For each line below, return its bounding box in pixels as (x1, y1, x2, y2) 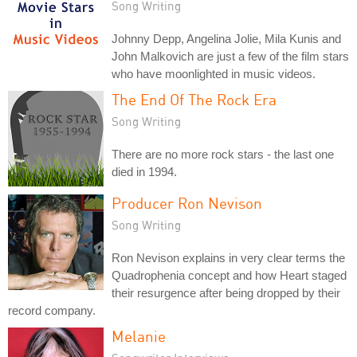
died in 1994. (112, 164, 177, 178)
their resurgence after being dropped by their (112, 285, 340, 300)
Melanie (112, 326, 166, 345)
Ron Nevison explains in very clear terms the (112, 250, 345, 265)
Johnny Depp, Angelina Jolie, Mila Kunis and (112, 31, 341, 45)
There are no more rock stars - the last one (112, 147, 334, 161)
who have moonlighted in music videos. (112, 66, 316, 80)
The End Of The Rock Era (112, 89, 277, 108)
